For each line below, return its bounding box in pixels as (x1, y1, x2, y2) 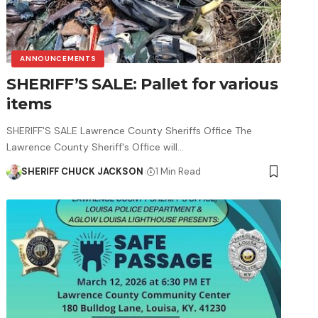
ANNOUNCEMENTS (20, 53, 97, 63)
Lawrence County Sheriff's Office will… (6, 140, 185, 153)
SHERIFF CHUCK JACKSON (21, 165, 143, 177)
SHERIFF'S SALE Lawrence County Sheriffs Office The (6, 124, 253, 137)
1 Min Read (155, 165, 202, 177)
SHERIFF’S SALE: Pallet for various (6, 74, 278, 94)
